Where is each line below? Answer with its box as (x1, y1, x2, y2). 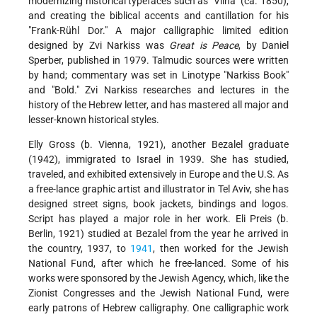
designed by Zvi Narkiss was (28, 40, 170, 52)
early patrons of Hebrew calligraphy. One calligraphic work (28, 302, 289, 314)
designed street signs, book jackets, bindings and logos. (28, 198, 289, 210)
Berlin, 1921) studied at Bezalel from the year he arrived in (28, 228, 289, 240)
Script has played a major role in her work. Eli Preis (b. (28, 213, 289, 225)
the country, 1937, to (28, 243, 131, 255)
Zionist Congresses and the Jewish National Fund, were (28, 287, 289, 299)
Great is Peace (169, 40, 239, 52)
